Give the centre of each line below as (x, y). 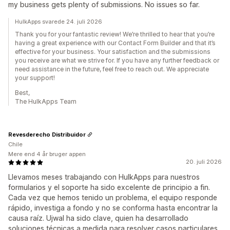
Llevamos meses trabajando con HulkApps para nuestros (104, 177)
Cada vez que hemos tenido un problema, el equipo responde (113, 198)
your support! (35, 78)
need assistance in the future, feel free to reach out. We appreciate (112, 69)
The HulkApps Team (46, 102)
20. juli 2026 (204, 162)
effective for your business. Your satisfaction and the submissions (113, 52)
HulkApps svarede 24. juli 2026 (59, 22)
